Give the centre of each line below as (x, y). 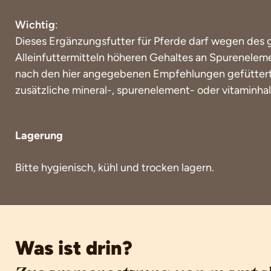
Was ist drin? (74, 248)
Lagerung (39, 135)
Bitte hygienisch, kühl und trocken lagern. (115, 167)
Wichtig (35, 24)
